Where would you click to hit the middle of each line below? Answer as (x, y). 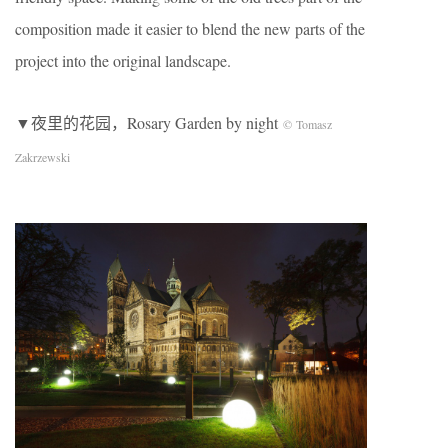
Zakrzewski (42, 157)
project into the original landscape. (123, 61)
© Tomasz (307, 124)
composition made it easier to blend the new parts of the (190, 29)
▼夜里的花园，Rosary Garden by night (149, 123)
